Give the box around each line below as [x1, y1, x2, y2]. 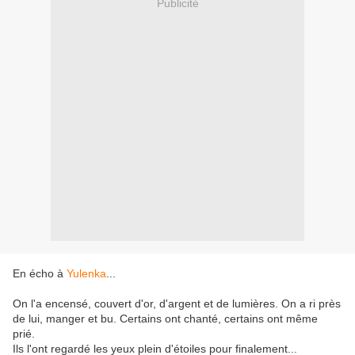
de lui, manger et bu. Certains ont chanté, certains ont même [13, 312, 318, 326]
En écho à [13, 267, 67, 281]
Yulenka [67, 267, 106, 281]
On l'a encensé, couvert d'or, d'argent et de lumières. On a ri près [13, 297, 341, 311]
